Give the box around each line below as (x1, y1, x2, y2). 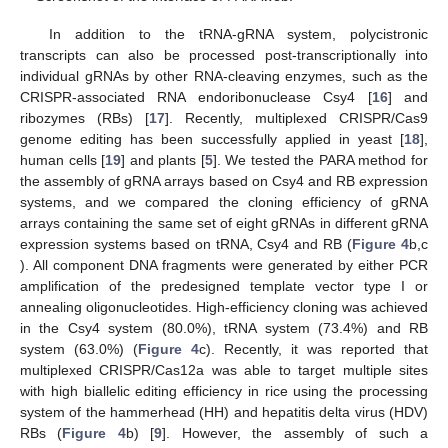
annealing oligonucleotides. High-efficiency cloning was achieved (20, 298, 428, 315)
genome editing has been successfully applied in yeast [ (20, 130, 404, 147)
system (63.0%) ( (20, 340, 138, 357)
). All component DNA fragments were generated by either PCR (20, 256, 428, 273)
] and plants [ (121, 151, 205, 168)
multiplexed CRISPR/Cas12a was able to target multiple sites (20, 361, 428, 378)
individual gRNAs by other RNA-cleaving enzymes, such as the (20, 67, 428, 84)
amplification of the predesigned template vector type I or (20, 277, 428, 294)
